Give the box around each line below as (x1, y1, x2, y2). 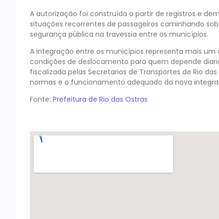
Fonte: (30, 94, 53, 105)
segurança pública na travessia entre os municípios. (30, 29, 208, 39)
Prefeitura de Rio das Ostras (53, 94, 148, 105)
